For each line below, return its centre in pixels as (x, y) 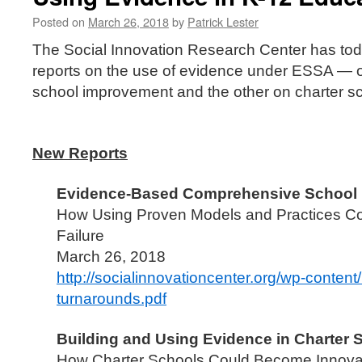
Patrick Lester (223, 21)
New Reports (80, 153)
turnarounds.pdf (112, 299)
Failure (80, 236)
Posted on (59, 21)
